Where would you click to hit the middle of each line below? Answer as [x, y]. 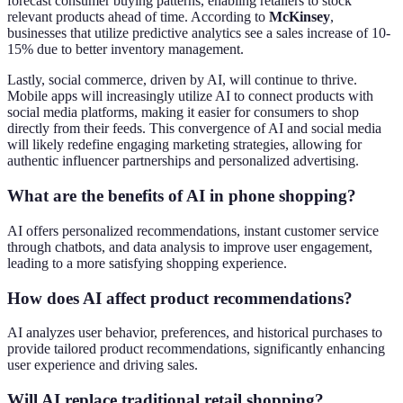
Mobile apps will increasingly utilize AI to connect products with [190, 96]
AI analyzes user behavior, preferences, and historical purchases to [195, 333]
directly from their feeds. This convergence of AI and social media [194, 129]
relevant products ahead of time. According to [138, 17]
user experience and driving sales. [103, 365]
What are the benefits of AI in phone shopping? [182, 196]
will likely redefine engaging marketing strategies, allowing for [184, 145]
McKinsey [300, 17]
